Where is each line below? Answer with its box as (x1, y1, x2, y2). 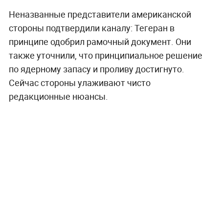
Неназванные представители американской (8, 8, 191, 21)
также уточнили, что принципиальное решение (8, 49, 202, 62)
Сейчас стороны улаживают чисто (8, 77, 151, 89)
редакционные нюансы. (8, 90, 108, 103)
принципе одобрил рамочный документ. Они (8, 36, 191, 48)
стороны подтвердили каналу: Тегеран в (8, 22, 175, 34)
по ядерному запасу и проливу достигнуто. (8, 63, 184, 75)
